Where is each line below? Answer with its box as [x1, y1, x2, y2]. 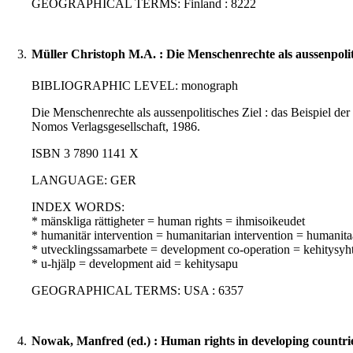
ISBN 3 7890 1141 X [32, 147, 139, 161]
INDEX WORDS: [32, 200, 124, 214]
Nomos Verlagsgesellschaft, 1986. [32, 120, 200, 134]
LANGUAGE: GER [32, 173, 136, 188]
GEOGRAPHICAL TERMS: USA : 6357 [32, 284, 243, 298]
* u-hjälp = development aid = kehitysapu [32, 257, 238, 271]
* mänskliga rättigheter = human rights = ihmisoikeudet [32, 214, 305, 229]
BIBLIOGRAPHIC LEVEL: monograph [32, 79, 238, 93]
